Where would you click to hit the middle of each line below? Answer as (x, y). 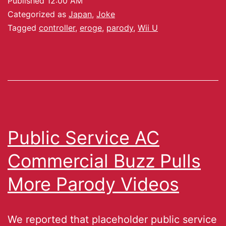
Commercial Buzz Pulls (104, 161)
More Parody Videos (93, 184)
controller (57, 27)
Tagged (23, 27)
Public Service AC (83, 137)
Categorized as (38, 14)
